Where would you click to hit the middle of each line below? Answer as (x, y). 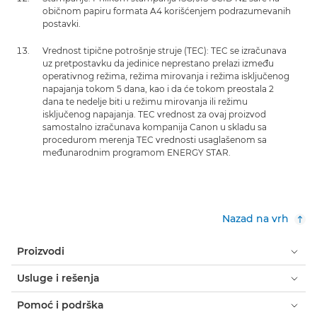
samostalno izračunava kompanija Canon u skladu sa (155, 127)
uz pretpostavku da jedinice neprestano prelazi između (158, 63)
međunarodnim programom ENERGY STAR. (137, 152)
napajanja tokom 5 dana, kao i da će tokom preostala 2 (158, 89)
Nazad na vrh (255, 219)
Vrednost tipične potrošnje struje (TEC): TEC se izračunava (165, 51)
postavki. (62, 24)
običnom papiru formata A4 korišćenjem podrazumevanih (167, 11)
